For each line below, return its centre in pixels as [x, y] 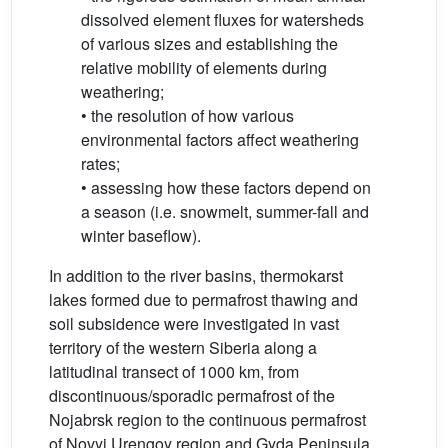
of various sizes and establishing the [209, 44]
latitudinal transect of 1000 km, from [174, 372]
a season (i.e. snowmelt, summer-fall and [225, 212]
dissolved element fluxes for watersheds [222, 20]
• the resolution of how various [187, 116]
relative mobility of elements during [204, 68]
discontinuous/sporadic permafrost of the [192, 396]
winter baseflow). [141, 236]
